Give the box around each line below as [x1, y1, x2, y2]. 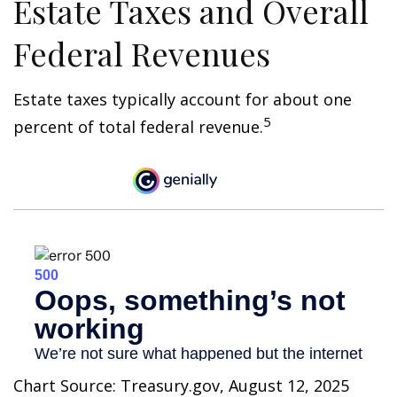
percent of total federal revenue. [13, 116, 263, 137]
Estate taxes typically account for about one [13, 89, 352, 110]
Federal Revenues [13, 32, 270, 74]
